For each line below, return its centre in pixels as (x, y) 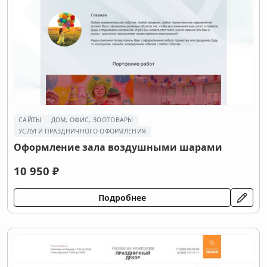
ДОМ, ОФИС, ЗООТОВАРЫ (92, 120)
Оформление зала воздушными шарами (118, 147)
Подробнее (122, 198)
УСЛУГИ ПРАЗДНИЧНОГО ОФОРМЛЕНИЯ (83, 131)
